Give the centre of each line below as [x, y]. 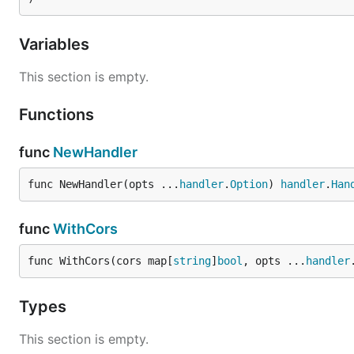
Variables [56, 44]
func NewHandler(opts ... [104, 184]
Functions [58, 115]
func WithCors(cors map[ [100, 261]
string [192, 261]
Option [249, 184]
